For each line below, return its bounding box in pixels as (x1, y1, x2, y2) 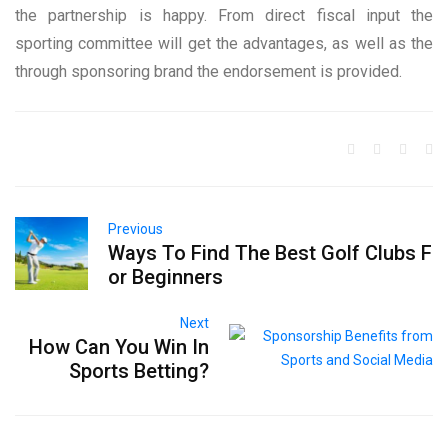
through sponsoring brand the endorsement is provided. (15, 61, 402, 81)
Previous (108, 220, 164, 237)
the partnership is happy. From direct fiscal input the (15, 5, 433, 25)
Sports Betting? (69, 358, 210, 383)
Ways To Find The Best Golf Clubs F (108, 240, 433, 265)
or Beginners (108, 264, 229, 289)
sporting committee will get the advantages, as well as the (15, 33, 433, 53)
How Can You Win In (29, 334, 210, 359)
